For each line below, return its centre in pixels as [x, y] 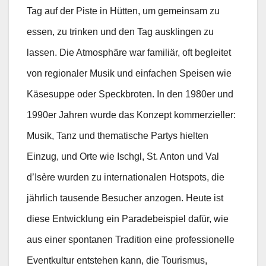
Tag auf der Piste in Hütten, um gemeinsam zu [123, 11]
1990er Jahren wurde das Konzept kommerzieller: [131, 115]
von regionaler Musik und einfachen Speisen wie [129, 74]
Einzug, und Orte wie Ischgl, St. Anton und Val [123, 157]
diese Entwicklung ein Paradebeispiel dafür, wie [128, 219]
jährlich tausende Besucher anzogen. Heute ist [125, 198]
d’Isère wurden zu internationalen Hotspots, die [126, 178]
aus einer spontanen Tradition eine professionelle [131, 240]
